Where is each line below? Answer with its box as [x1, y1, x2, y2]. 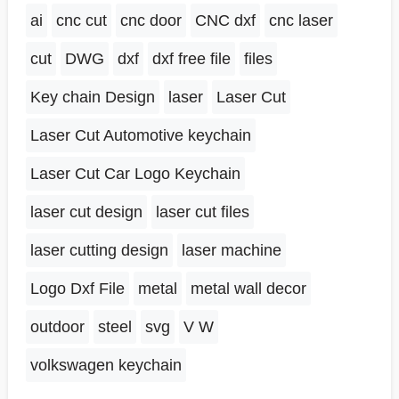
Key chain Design [29, 87, 155, 106]
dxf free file [151, 49, 231, 68]
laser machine [181, 240, 281, 259]
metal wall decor [190, 279, 306, 297]
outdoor [29, 317, 85, 336]
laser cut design [29, 202, 142, 221]
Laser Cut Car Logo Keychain [29, 164, 240, 183]
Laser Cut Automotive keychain [29, 126, 251, 144]
